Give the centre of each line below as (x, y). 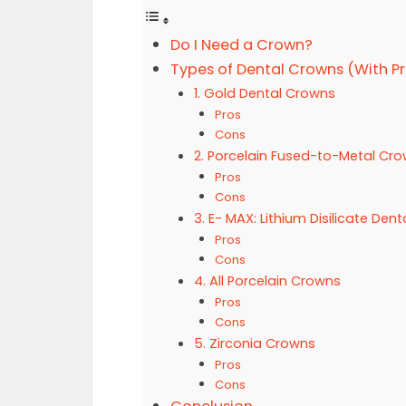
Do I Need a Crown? (242, 45)
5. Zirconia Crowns (254, 343)
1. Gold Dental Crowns (264, 93)
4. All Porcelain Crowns (267, 281)
